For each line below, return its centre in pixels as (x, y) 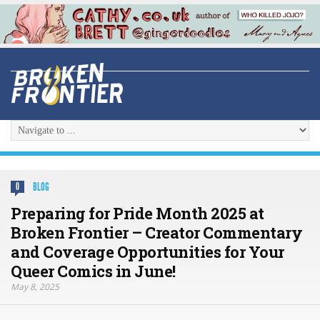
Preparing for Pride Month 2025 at (137, 214)
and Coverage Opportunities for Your (147, 252)
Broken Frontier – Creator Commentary (156, 233)
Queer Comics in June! (93, 271)
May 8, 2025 (35, 287)
